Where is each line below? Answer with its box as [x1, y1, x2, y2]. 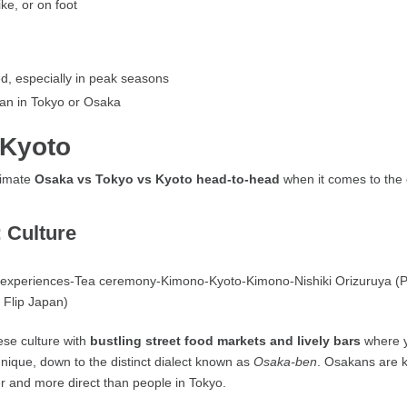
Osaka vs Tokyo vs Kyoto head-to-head [35, 172, 281, 187]
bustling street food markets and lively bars [90, 333, 362, 349]
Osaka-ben [253, 354, 318, 370]
